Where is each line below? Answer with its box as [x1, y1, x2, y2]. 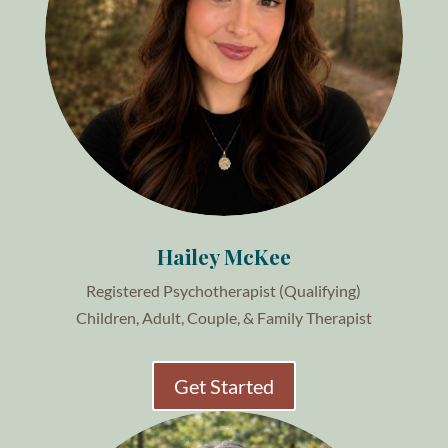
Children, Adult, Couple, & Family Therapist [75, 307, 372, 327]
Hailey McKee [156, 241, 291, 270]
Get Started [173, 373, 274, 398]
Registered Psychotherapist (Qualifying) [86, 280, 362, 300]
